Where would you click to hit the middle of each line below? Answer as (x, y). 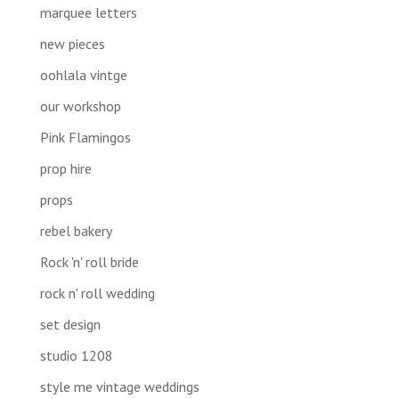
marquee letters (88, 12)
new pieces (72, 43)
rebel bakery (76, 230)
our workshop (80, 106)
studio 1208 (76, 355)
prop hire (65, 168)
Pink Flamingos (85, 137)
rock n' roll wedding (97, 293)
